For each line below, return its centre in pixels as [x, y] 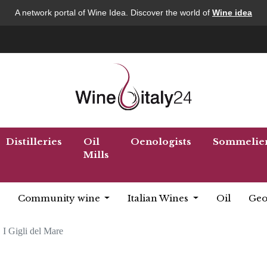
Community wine [60, 198]
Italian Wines [159, 198]
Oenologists [161, 142]
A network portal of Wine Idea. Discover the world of [114, 13]
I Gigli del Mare [33, 231]
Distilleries [34, 142]
